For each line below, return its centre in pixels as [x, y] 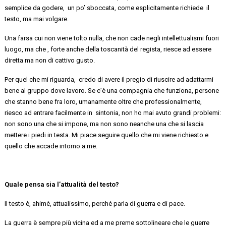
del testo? [104, 184]
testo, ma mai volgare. [37, 19]
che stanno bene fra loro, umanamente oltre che [75, 101]
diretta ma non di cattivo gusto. [50, 60]
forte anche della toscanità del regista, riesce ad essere [130, 49]
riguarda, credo [73, 79]
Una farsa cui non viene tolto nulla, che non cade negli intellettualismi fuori [112, 38]
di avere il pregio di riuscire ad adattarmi [155, 79]
